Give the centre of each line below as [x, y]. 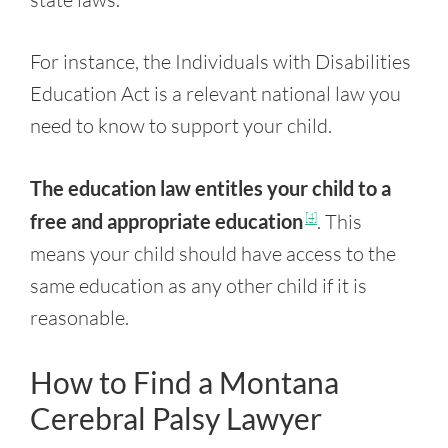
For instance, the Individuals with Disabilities [220, 61]
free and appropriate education [166, 221]
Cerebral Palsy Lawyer [176, 418]
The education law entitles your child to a [210, 188]
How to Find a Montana [184, 382]
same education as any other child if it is [198, 285]
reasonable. [79, 317]
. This [339, 221]
